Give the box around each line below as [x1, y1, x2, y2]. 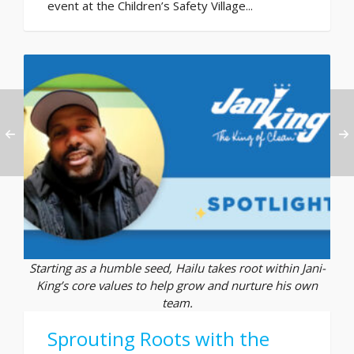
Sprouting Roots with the [47, 325, 269, 352]
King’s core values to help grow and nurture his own [36, 277, 318, 293]
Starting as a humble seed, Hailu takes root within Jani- [28, 259, 326, 276]
